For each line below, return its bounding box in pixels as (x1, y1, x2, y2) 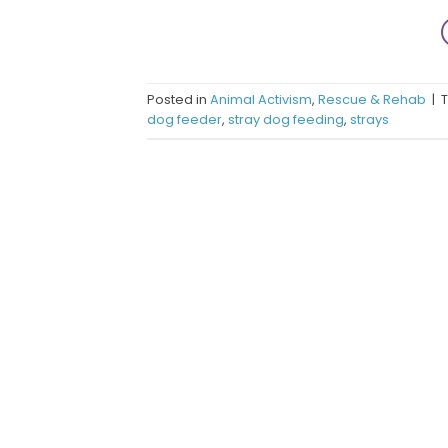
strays (350, 111, 389, 129)
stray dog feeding (228, 111, 344, 129)
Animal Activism (210, 91, 312, 109)
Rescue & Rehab (318, 91, 426, 109)
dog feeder (147, 111, 222, 129)
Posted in (147, 91, 210, 109)
